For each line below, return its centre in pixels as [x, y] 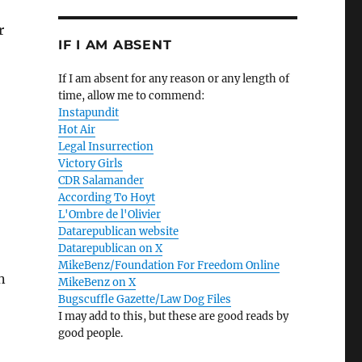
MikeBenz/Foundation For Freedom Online [168, 266]
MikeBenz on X [97, 283]
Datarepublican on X [110, 249]
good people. [90, 334]
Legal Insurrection [105, 147]
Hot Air [76, 130]
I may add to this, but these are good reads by [173, 317]
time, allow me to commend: [131, 96]
